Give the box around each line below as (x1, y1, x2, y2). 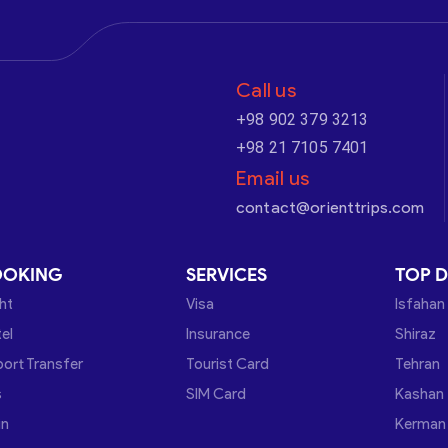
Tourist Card (186, 355, 269, 373)
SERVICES (186, 264, 267, 286)
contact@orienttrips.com (236, 198, 425, 217)
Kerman (395, 415, 446, 433)
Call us (236, 78, 296, 102)
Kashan (395, 385, 444, 403)
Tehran (395, 355, 440, 373)
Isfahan (395, 295, 445, 313)
